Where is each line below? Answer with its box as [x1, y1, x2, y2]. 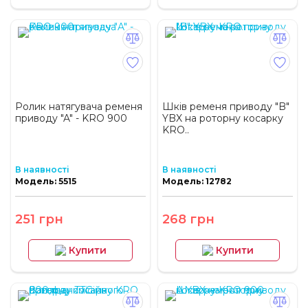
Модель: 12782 [162, 176, 232, 187]
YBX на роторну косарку [162, 112, 283, 125]
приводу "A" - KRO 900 [15, 112, 127, 125]
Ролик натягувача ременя [15, 100, 142, 113]
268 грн [162, 212, 214, 228]
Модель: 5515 [15, 176, 76, 187]
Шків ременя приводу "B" [162, 100, 289, 113]
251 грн [15, 212, 63, 228]
